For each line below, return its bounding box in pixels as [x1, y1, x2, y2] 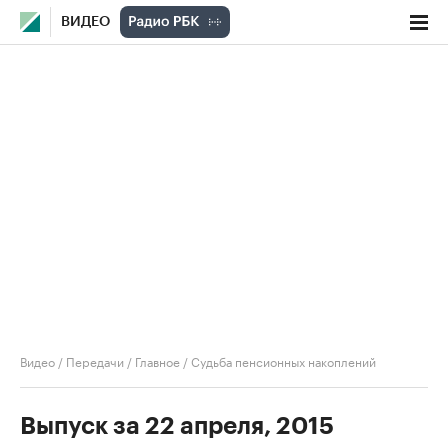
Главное [135, 351, 180, 370]
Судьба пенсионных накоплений [191, 351, 376, 370]
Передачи [66, 351, 124, 370]
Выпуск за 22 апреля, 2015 [20, 414, 334, 438]
